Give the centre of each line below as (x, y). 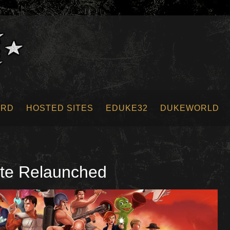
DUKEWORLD (190, 108)
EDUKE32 (127, 108)
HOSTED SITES (60, 108)
